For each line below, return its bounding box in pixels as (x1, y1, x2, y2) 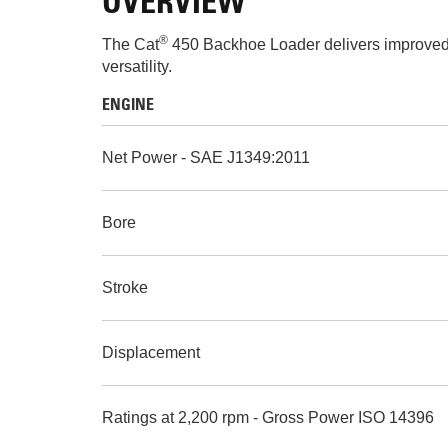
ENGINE (102, 98, 154, 114)
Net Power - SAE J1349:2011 (102, 149, 310, 166)
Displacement (102, 344, 200, 361)
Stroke (102, 279, 148, 296)
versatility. (102, 58, 172, 75)
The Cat (102, 36, 159, 53)
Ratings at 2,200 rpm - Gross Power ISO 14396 (102, 409, 434, 426)
